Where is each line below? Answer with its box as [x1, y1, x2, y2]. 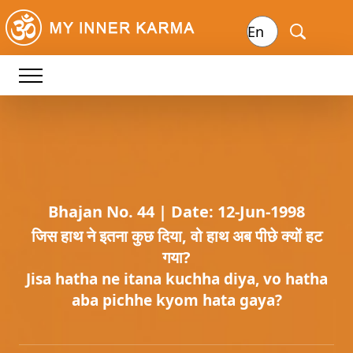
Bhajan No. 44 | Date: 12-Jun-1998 [48, 201, 305, 222]
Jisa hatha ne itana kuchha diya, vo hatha [25, 269, 328, 289]
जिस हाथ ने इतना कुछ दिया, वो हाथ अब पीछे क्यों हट [31, 225, 322, 247]
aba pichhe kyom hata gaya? [71, 290, 282, 310]
